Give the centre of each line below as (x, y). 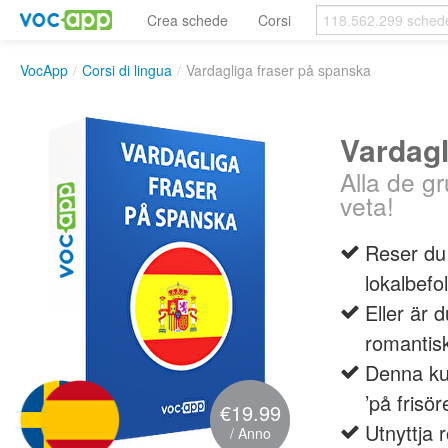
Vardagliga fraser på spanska (278, 70)
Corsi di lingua (127, 70)
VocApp (44, 70)
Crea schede (187, 20)
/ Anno (250, 433)
